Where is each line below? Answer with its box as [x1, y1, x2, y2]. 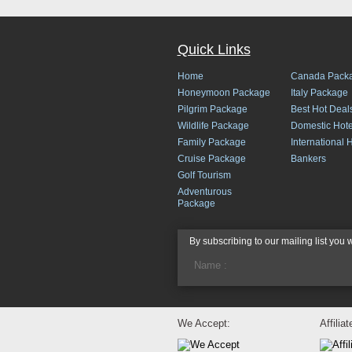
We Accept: [177, 317, 230, 329]
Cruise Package [177, 153, 246, 164]
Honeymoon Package [177, 87, 270, 98]
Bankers [290, 153, 326, 164]
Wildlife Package [177, 120, 249, 131]
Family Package [177, 137, 246, 148]
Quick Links [177, 42, 251, 57]
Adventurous [177, 186, 232, 197]
